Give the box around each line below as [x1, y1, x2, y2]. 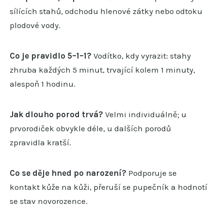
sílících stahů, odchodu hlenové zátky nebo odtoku [10, 6, 202, 16]
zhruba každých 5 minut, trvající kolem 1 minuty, [10, 64, 195, 75]
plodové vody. [10, 20, 61, 30]
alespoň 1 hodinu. [10, 78, 76, 89]
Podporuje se [126, 168, 177, 178]
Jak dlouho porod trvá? [10, 109, 103, 119]
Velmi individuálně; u [103, 109, 186, 119]
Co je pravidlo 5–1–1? [10, 50, 92, 61]
